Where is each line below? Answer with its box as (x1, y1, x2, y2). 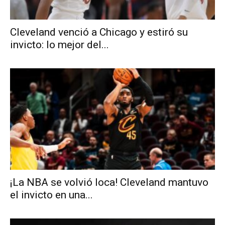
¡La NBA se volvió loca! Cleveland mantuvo (10, 176, 208, 188)
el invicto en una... (10, 188, 93, 201)
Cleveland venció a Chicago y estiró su (10, 26, 188, 39)
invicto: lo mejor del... (10, 39, 109, 51)
